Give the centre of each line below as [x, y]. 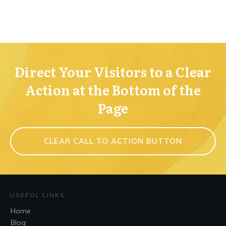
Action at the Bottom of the [113, 89]
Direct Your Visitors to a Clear [113, 71]
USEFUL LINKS [38, 195]
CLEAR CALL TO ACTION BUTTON [113, 141]
